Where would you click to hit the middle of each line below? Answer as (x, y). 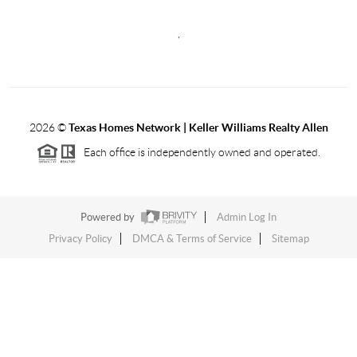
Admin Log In (247, 217)
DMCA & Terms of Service (192, 238)
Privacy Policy (80, 238)
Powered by (109, 217)
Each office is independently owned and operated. (198, 152)
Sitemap (290, 238)
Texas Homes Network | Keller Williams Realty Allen (198, 127)
